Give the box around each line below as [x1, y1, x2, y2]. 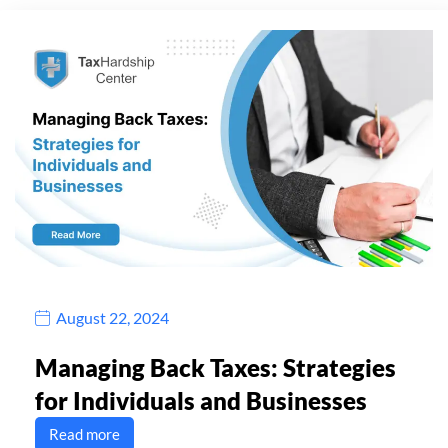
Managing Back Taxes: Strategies [35, 352, 396, 382]
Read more [49, 424, 120, 443]
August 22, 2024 [56, 308, 169, 328]
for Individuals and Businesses [35, 385, 367, 415]
